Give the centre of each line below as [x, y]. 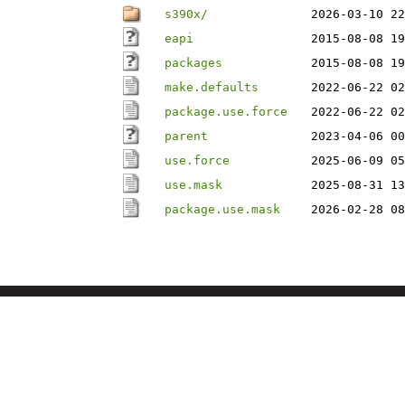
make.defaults [212, 87]
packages [193, 63]
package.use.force [226, 112]
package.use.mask [222, 209]
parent [186, 136]
